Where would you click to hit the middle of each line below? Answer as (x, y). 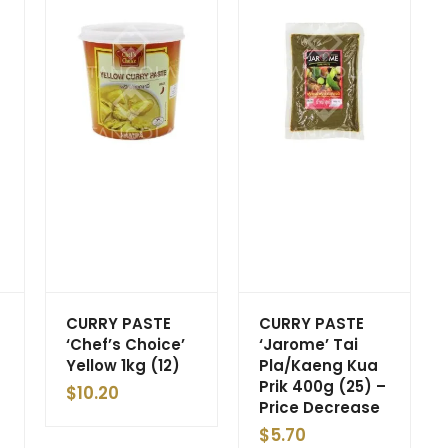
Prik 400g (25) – (322, 386)
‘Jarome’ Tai (308, 344)
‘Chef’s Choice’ (125, 344)
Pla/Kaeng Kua (318, 365)
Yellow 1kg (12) (123, 365)
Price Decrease (319, 407)
